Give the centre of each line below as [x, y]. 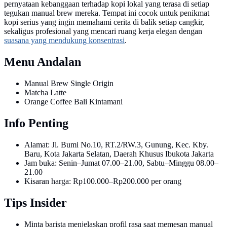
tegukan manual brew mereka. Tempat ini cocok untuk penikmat [107, 13]
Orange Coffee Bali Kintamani [73, 102]
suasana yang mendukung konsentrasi [64, 41]
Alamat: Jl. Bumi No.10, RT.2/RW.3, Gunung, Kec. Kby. [116, 144]
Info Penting [36, 123]
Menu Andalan [43, 62]
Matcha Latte [45, 93]
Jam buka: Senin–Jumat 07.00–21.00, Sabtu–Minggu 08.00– [121, 163]
